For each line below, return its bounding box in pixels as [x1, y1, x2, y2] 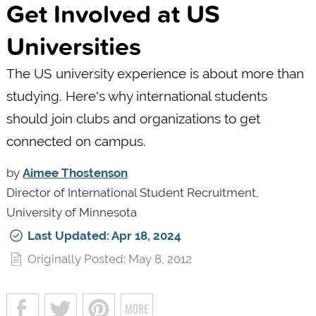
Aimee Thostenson [22, 165, 128, 180]
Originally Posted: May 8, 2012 [27, 251, 192, 266]
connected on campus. [6, 133, 146, 149]
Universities [6, 27, 141, 64]
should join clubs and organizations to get [6, 110, 260, 126]
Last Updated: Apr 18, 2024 [27, 228, 181, 243]
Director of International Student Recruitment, [6, 185, 259, 200]
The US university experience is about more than [6, 65, 304, 81]
